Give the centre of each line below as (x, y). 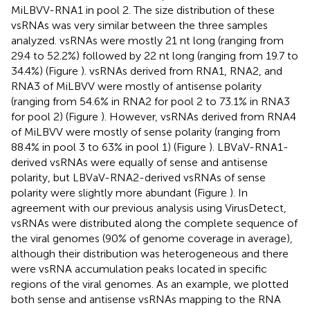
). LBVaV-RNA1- (249, 147)
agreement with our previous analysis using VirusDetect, (149, 208)
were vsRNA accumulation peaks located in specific (139, 268)
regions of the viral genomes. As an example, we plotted (150, 284)
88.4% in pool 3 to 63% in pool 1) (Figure (110, 147)
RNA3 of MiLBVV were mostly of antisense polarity (136, 86)
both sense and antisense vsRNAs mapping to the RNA (146, 299)
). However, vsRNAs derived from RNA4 (199, 116)
